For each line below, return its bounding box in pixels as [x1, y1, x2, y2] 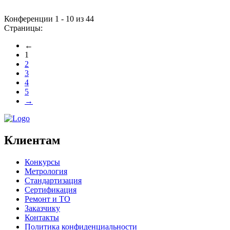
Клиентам [4, 133, 60, 147]
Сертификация [25, 185, 76, 194]
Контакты [25, 213, 59, 222]
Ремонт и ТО [25, 194, 70, 203]
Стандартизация [25, 176, 82, 185]
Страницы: [4, 23, 43, 32]
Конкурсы [25, 157, 60, 166]
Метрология [25, 166, 67, 176]
